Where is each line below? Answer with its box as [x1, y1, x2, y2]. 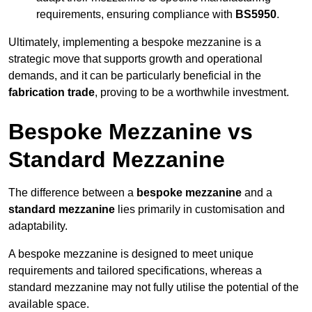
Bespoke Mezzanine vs [8, 119, 253, 145]
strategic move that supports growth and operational [8, 53, 263, 65]
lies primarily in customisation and [115, 203, 285, 216]
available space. [8, 298, 89, 311]
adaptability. [8, 220, 68, 233]
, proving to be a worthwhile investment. [95, 86, 289, 99]
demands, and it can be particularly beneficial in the [8, 70, 261, 82]
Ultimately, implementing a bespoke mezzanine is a [8, 36, 261, 49]
